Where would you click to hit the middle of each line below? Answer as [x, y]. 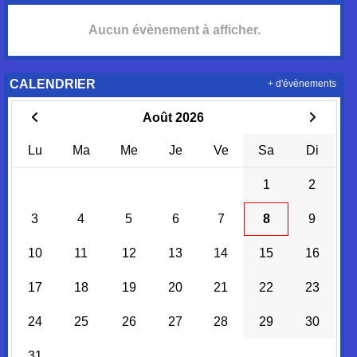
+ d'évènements [302, 84]
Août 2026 [173, 118]
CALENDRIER [53, 84]
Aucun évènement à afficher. [174, 30]
